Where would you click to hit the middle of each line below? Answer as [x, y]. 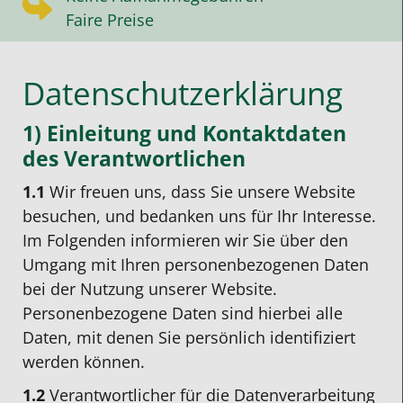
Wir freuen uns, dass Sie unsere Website [200, 192]
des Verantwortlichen [134, 159]
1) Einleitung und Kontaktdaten [184, 134]
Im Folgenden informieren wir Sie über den [185, 241]
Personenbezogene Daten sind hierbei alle [183, 313]
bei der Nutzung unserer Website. [150, 289]
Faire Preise [110, 20]
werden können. [84, 362]
